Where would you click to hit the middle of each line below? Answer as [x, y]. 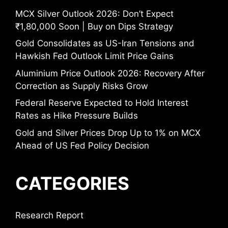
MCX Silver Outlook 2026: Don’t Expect [94, 13]
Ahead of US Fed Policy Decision [82, 145]
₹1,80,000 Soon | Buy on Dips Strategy [94, 26]
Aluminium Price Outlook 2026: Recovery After [110, 73]
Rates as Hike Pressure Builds [77, 116]
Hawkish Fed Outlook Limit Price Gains [94, 56]
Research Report [49, 215]
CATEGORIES [72, 183]
